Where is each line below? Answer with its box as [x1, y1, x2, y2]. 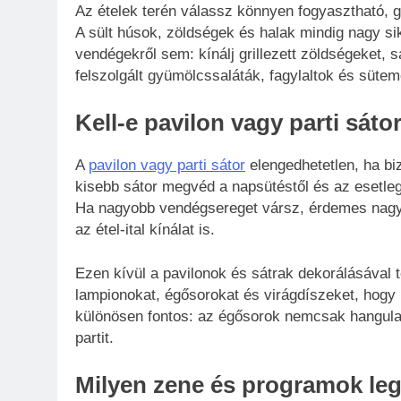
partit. [75, 329, 114, 347]
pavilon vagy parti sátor [89, 156, 245, 174]
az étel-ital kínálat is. [75, 220, 215, 238]
